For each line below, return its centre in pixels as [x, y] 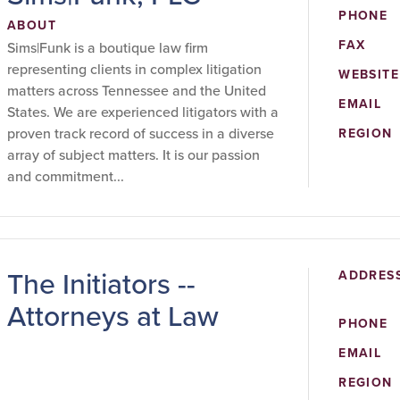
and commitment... [66, 176]
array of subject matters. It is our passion [133, 155]
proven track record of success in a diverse [141, 133]
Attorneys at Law [113, 316]
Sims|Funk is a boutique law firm [108, 48]
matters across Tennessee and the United [137, 91]
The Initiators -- [101, 284]
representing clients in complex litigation [134, 69]
